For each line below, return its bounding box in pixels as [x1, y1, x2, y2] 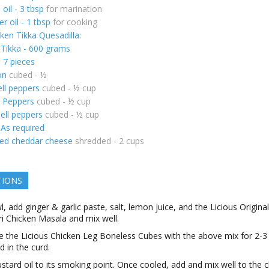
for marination [46, 3, 102, 14]
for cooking [53, 16, 97, 28]
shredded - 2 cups [75, 135, 144, 147]
